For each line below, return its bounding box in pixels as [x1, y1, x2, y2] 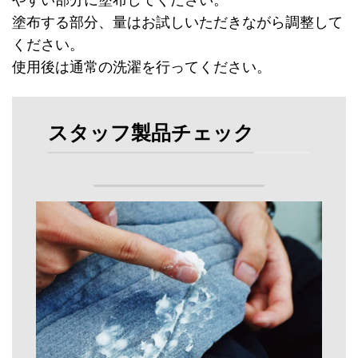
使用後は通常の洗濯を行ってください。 [12, 58, 271, 75]
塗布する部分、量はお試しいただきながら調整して [12, 14, 343, 30]
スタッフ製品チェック [48, 121, 254, 145]
